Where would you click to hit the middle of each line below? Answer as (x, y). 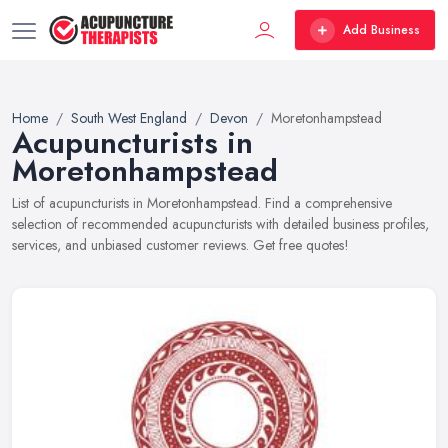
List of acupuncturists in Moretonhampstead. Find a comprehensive (202, 203)
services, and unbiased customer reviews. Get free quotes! (180, 245)
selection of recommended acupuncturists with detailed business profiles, (220, 224)
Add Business (381, 30)
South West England (129, 118)
